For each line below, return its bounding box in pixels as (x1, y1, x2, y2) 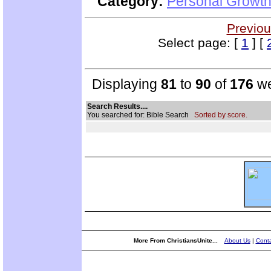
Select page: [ (158, 36, 241, 50)
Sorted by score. (194, 110, 247, 119)
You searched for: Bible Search (87, 110, 194, 119)
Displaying (85, 76, 161, 92)
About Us (224, 237, 250, 244)
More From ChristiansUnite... (133, 237, 220, 244)
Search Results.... (87, 102, 148, 111)
